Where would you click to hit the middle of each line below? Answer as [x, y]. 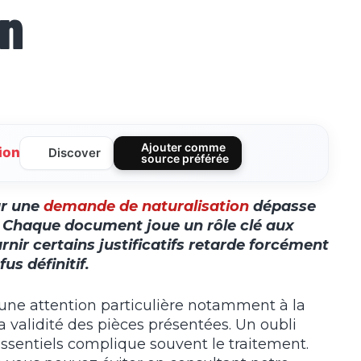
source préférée [185, 158]
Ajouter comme [183, 147]
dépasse [282, 206]
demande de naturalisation [146, 206]
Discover [75, 152]
